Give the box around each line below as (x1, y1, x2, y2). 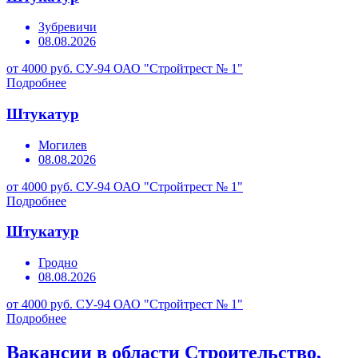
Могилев (38, 137, 87, 152)
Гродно (38, 256, 78, 270)
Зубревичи (38, 20, 97, 34)
